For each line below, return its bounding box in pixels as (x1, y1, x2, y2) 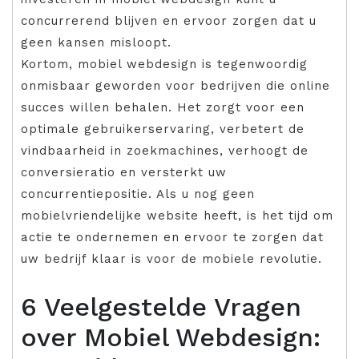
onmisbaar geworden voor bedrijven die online (21, 78, 330, 93)
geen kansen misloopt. (21, 34, 171, 50)
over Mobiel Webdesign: (21, 321, 321, 353)
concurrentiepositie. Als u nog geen (21, 186, 255, 201)
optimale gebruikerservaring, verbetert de (21, 121, 305, 136)
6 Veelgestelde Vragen (21, 291, 301, 322)
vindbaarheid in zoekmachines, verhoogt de (21, 143, 309, 158)
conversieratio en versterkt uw (21, 164, 227, 179)
